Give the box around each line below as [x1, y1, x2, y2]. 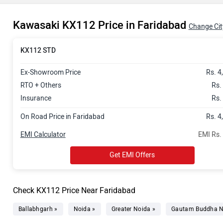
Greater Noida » [111, 206, 156, 213]
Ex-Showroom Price [20, 68, 81, 77]
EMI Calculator [20, 130, 66, 139]
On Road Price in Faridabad [20, 112, 105, 121]
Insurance [20, 94, 51, 103]
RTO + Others [20, 81, 61, 90]
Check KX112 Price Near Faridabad [12, 186, 135, 195]
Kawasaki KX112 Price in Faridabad [12, 18, 189, 32]
